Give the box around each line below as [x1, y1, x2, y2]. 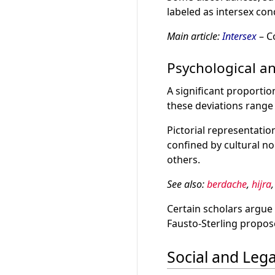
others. [167, 152, 200, 166]
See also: [167, 177, 207, 191]
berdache [207, 177, 247, 191]
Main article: [167, 29, 222, 43]
